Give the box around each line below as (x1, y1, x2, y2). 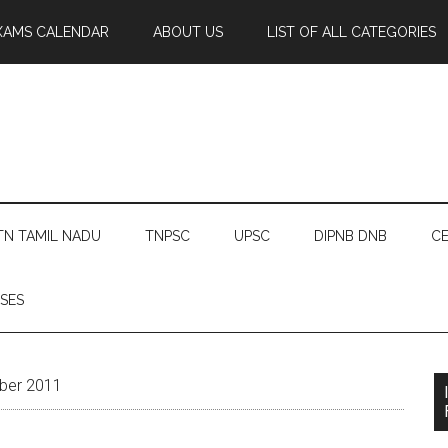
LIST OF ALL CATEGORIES (267, 24, 436, 40)
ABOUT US (153, 24, 223, 40)
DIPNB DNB (314, 228, 387, 244)
